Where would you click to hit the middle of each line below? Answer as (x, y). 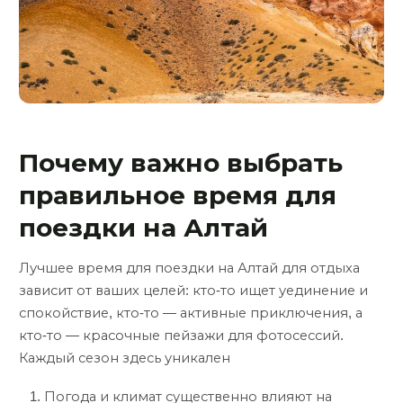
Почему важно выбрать (181, 164)
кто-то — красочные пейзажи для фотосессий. (181, 336)
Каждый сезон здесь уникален (125, 358)
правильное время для (178, 196)
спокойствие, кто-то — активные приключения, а (191, 313)
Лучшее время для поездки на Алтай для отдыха (189, 269)
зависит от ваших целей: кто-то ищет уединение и (193, 291)
